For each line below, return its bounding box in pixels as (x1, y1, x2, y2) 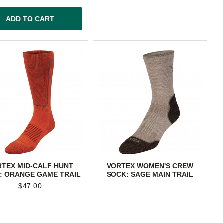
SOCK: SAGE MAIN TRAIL (106, 170, 193, 179)
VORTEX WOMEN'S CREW (106, 162, 193, 170)
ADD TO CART (6, 15, 55, 23)
